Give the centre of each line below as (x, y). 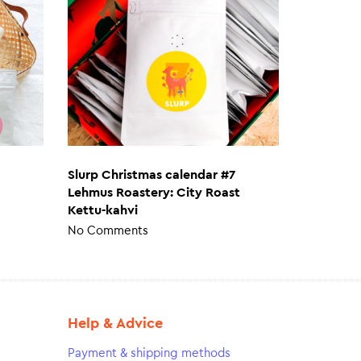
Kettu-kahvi (102, 211)
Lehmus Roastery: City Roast (154, 193)
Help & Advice (115, 323)
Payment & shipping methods (149, 353)
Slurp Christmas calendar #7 (151, 175)
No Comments (108, 231)
